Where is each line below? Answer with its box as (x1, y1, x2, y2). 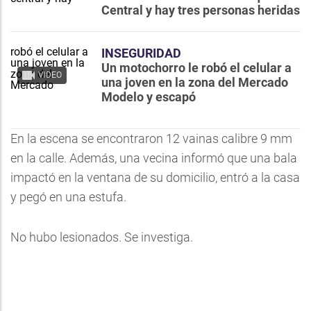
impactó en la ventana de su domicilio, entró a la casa (10, 170, 300, 185)
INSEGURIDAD (101, 46, 181, 60)
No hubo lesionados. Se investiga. (10, 230, 193, 244)
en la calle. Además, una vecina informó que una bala (10, 151, 297, 165)
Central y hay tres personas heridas (101, 3, 300, 17)
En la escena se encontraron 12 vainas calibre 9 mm (10, 131, 292, 146)
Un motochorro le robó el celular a (101, 60, 292, 75)
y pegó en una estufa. (10, 190, 126, 204)
